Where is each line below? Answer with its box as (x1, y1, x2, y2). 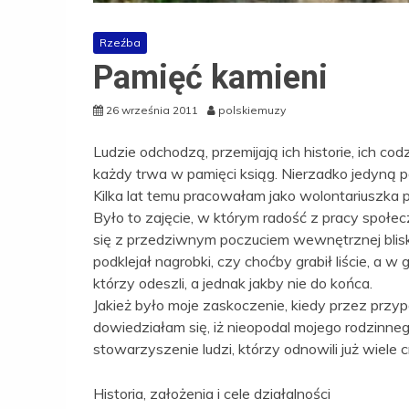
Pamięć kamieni (93, 58, 328, 98)
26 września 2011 (106, 103, 198, 118)
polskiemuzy (218, 103, 286, 118)
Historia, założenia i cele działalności (93, 384, 330, 404)
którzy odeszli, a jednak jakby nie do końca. (93, 274, 372, 293)
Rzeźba (100, 36, 141, 50)
